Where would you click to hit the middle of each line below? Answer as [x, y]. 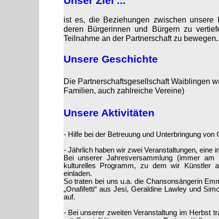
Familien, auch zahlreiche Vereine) [124, 91]
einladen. [77, 173]
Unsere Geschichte [110, 59]
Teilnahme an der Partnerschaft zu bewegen [140, 38]
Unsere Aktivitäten [109, 113]
